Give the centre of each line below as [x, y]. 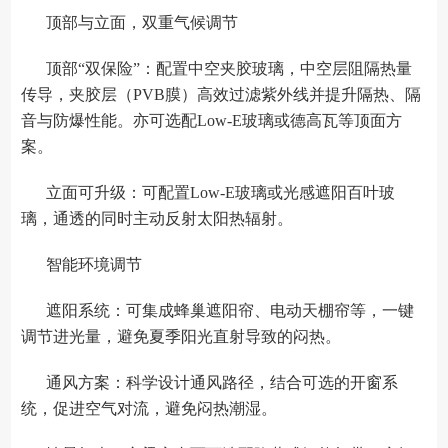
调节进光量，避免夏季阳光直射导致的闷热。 [181, 336]
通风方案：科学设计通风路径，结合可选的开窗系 [222, 382]
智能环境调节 [94, 264]
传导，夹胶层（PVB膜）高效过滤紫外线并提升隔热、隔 [221, 94]
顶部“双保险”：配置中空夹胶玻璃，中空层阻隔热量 [229, 68]
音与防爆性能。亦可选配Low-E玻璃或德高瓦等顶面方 [212, 120]
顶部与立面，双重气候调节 [142, 22]
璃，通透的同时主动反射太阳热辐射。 [157, 218]
